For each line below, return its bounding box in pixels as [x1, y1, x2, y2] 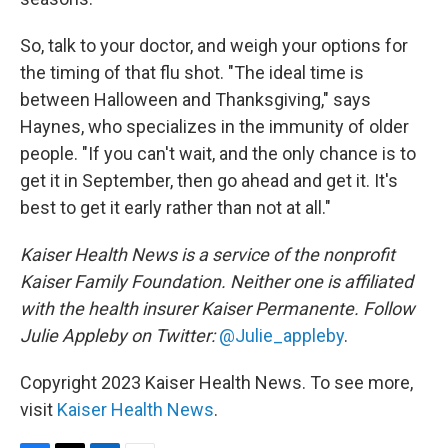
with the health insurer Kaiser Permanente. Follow [20, 297, 415, 319]
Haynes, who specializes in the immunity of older [20, 115, 409, 137]
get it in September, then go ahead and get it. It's [20, 169, 398, 191]
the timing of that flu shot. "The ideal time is [20, 61, 364, 83]
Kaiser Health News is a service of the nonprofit [20, 243, 395, 265]
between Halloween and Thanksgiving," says [20, 88, 371, 110]
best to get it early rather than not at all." [20, 196, 331, 218]
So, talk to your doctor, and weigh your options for [20, 34, 408, 56]
